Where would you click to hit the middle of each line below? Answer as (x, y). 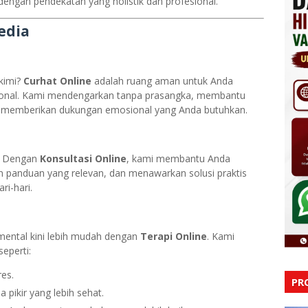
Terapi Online (174, 236)
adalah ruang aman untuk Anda (162, 81)
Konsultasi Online (83, 158)
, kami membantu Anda (178, 158)
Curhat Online (57, 81)
